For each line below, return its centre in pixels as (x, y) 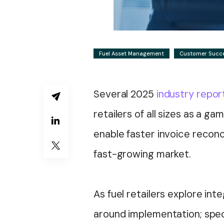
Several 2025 (125, 94)
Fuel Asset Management (131, 54)
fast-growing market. (143, 154)
